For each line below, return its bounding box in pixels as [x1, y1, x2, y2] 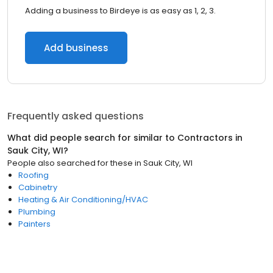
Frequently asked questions [7, 109, 144, 123]
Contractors [177, 132, 233, 144]
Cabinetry [18, 182, 57, 193]
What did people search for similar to [7, 132, 177, 144]
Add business [44, 41, 108, 54]
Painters [18, 218, 51, 230]
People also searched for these [7, 157, 133, 169]
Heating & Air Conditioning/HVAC [18, 194, 148, 205]
